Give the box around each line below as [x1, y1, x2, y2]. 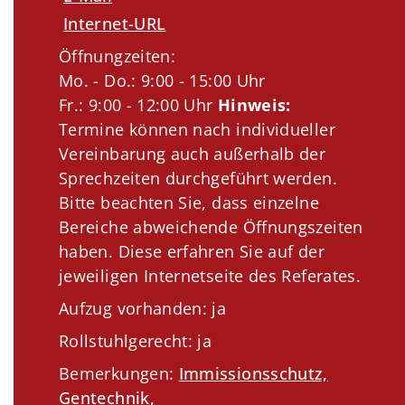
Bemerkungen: [59, 363, 179, 385]
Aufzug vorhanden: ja [59, 297, 227, 320]
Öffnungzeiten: [59, 45, 176, 68]
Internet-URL [63, 13, 166, 35]
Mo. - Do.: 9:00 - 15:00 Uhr [59, 70, 266, 92]
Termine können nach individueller [59, 118, 335, 141]
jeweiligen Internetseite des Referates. [59, 265, 362, 287]
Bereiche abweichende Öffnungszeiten [59, 216, 363, 239]
